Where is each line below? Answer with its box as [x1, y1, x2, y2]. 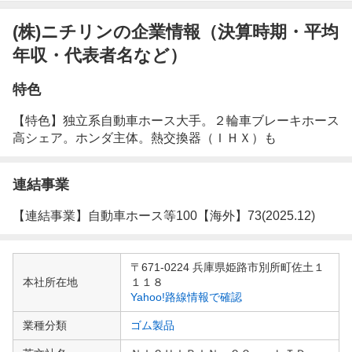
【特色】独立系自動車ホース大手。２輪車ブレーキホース [13, 113, 339, 127]
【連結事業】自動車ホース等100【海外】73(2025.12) [13, 208, 315, 222]
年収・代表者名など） [13, 45, 187, 65]
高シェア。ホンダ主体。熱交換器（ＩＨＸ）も [13, 130, 277, 145]
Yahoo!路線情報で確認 [130, 290, 242, 303]
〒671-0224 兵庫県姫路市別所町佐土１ [130, 260, 324, 273]
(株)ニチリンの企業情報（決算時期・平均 [13, 21, 339, 42]
